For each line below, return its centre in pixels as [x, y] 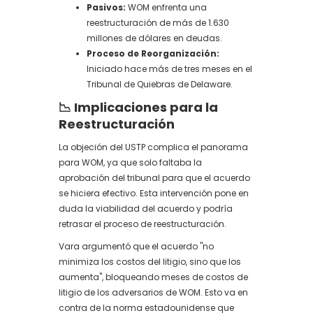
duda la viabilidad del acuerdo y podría [146, 209]
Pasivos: [106, 7]
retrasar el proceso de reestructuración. [143, 224]
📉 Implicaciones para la [138, 107]
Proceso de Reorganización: [153, 53]
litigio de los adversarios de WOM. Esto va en [153, 292]
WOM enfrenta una [166, 7]
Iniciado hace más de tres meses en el [169, 69]
